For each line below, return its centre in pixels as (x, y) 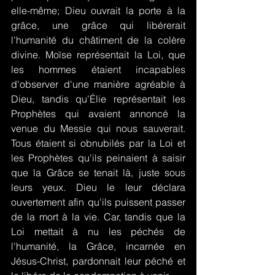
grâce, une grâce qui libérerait (98, 25)
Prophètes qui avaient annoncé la (98, 114)
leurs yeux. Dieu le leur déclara (98, 187)
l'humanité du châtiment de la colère (98, 40)
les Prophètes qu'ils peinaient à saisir (98, 158)
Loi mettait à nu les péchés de (98, 231)
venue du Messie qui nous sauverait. (98, 128)
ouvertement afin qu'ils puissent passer (98, 202)
